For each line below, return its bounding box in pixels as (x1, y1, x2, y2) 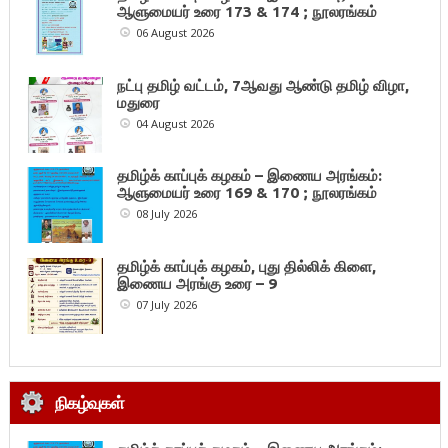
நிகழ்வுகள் (54, 393, 124, 413)
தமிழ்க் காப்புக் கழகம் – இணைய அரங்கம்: (117, 167, 383, 185)
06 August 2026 (132, 24, 214, 40)
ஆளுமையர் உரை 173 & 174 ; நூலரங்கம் (117, 2, 378, 20)
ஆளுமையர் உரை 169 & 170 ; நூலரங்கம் (117, 184, 378, 202)
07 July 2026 (132, 297, 197, 313)
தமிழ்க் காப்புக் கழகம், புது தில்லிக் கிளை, (117, 258, 377, 276)
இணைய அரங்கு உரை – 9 (117, 275, 278, 293)
